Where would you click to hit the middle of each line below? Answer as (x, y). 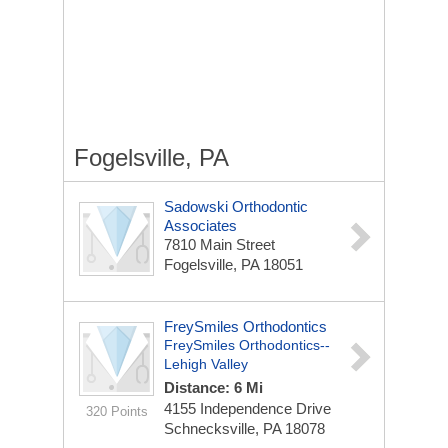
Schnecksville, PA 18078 (244, 428)
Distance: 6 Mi (213, 387)
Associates (200, 225)
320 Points (116, 411)
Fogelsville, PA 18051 (233, 264)
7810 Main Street (219, 244)
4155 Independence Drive (247, 408)
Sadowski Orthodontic (236, 206)
